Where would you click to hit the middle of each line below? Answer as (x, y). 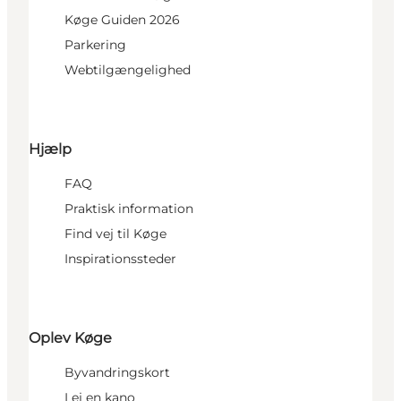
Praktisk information (129, 209)
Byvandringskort (117, 373)
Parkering (95, 44)
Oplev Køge (70, 338)
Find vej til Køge (115, 234)
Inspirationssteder (120, 259)
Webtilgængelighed (128, 69)
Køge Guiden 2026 (122, 19)
